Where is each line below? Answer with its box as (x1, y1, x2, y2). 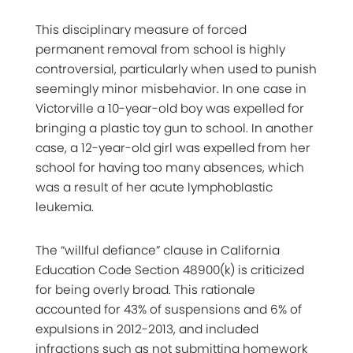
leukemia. (35, 198, 94, 215)
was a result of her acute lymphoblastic (35, 178, 273, 195)
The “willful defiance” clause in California (35, 241, 280, 258)
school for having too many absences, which (35, 158, 304, 176)
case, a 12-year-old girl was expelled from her (35, 139, 310, 156)
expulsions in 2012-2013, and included (35, 320, 258, 337)
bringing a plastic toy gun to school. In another (35, 119, 314, 136)
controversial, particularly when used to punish (35, 60, 317, 77)
